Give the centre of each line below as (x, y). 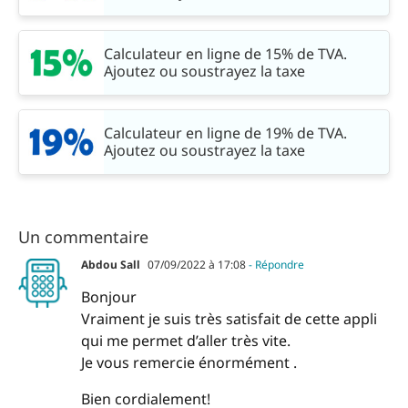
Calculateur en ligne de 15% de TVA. (225, 54)
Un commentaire (83, 237)
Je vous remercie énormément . (189, 363)
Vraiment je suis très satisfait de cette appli (229, 319)
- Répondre (275, 265)
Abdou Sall (111, 265)
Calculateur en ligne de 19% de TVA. (225, 133)
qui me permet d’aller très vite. (186, 341)
